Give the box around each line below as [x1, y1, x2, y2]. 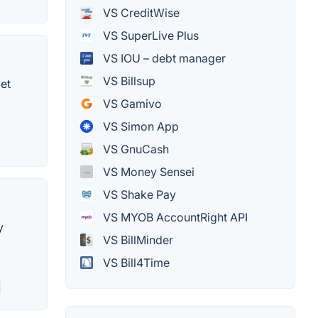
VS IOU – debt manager [100, 50, 226, 65]
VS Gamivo [100, 96, 162, 111]
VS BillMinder [100, 232, 173, 247]
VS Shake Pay [100, 187, 176, 202]
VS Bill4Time [100, 255, 170, 270]
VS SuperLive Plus [100, 28, 199, 43]
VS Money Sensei [100, 164, 194, 179]
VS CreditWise [100, 5, 180, 20]
